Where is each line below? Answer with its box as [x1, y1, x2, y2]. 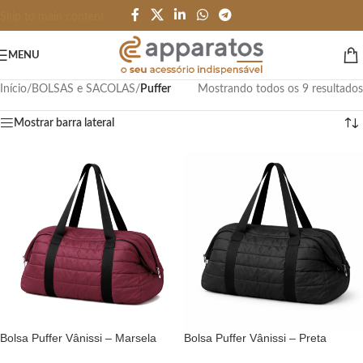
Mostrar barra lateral [14, 117, 114, 129]
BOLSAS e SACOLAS [32, 83, 135, 95]
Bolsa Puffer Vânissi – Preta [184, 331, 327, 344]
